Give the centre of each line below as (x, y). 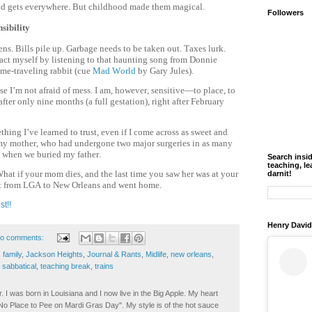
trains (104, 266)
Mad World (114, 70)
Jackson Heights (54, 255)
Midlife (156, 255)
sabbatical (19, 266)
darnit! (280, 174)
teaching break (65, 266)
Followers (286, 13)
